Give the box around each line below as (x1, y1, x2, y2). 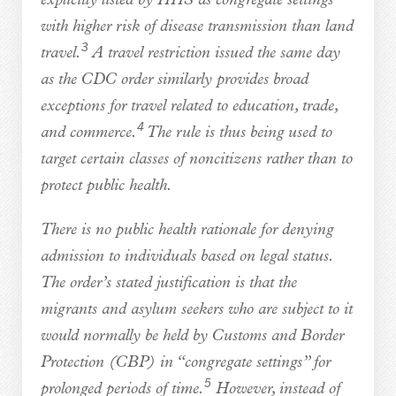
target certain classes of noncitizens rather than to (40, 150, 353, 168)
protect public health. (40, 177, 172, 194)
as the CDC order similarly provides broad (40, 71, 308, 88)
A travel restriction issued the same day (88, 44, 340, 62)
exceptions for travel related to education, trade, (40, 97, 338, 115)
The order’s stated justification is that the (40, 274, 297, 292)
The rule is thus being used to (143, 124, 332, 141)
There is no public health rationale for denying (40, 221, 333, 239)
